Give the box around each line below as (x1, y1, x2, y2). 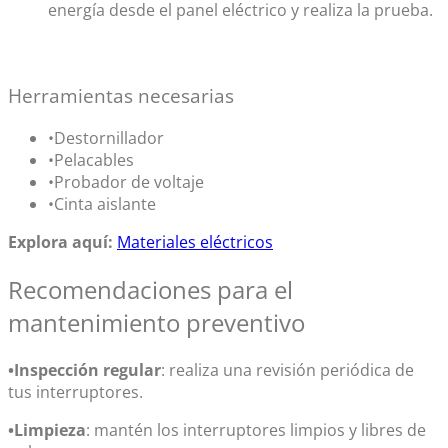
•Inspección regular (8, 358, 161, 381)
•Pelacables (48, 148, 134, 171)
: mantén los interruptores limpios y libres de (86, 418, 426, 441)
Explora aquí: (8, 230, 113, 253)
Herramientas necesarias (8, 83, 234, 109)
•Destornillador (48, 126, 164, 149)
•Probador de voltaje (48, 170, 204, 193)
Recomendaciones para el (8, 272, 293, 306)
